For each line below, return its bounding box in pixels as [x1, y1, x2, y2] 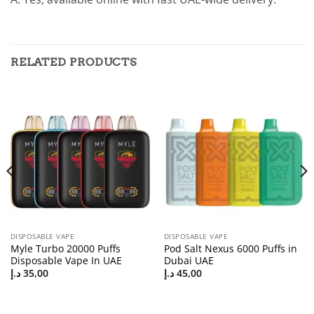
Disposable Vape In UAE [10, 253, 122, 267]
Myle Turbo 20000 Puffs [10, 241, 121, 255]
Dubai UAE [163, 253, 214, 267]
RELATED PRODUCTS [11, 55, 137, 69]
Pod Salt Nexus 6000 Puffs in [163, 241, 297, 255]
